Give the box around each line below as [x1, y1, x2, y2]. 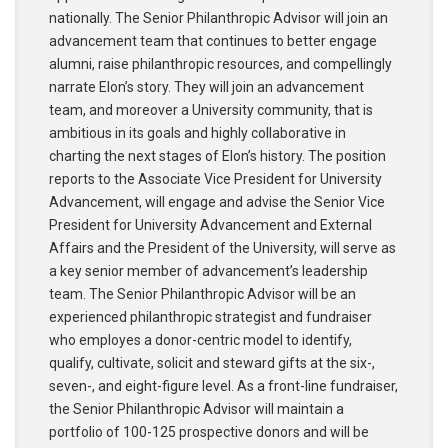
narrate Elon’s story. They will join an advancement [49, 79, 364, 96]
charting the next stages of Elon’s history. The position [49, 148, 386, 165]
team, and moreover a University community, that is [49, 102, 373, 119]
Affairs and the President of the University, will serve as [49, 240, 396, 257]
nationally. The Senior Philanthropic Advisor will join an [49, 10, 388, 27]
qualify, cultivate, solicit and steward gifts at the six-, [49, 355, 375, 372]
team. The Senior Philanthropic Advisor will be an [49, 286, 356, 303]
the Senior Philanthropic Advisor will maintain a [49, 401, 344, 418]
